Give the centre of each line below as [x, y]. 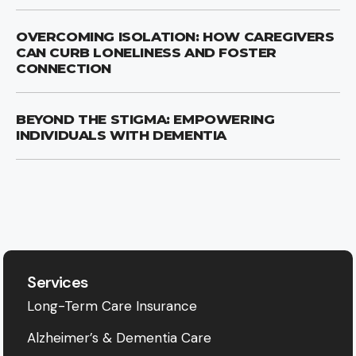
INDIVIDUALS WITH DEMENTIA [122, 135]
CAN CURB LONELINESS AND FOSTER [147, 52]
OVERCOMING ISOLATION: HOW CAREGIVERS [175, 36]
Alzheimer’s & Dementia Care [120, 337]
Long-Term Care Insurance [112, 306]
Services [58, 282]
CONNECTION [64, 68]
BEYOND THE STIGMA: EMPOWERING [145, 119]
